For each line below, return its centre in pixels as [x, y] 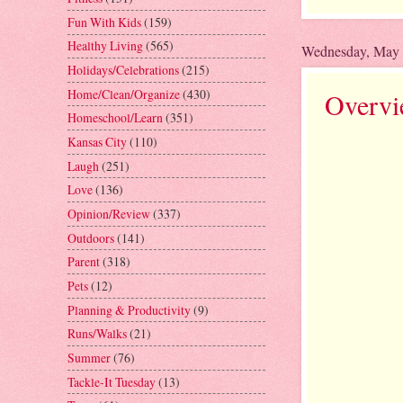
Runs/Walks [97, 334]
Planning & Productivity [129, 309]
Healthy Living [105, 46]
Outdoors [91, 237]
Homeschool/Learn [115, 118]
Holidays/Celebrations [123, 69]
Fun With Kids [104, 22]
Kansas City [97, 141]
